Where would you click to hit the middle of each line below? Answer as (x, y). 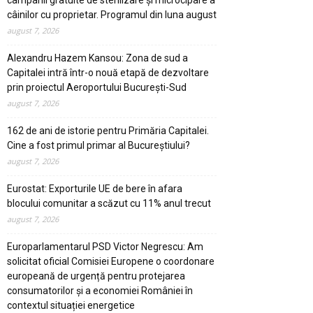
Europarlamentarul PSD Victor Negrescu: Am (105, 246)
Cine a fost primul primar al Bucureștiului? (99, 145)
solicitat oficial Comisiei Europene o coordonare (111, 261)
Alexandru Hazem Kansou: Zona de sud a (97, 58)
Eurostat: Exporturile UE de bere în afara (95, 188)
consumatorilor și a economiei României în (100, 290)
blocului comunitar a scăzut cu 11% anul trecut (109, 203)
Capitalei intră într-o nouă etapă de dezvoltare (108, 72)
